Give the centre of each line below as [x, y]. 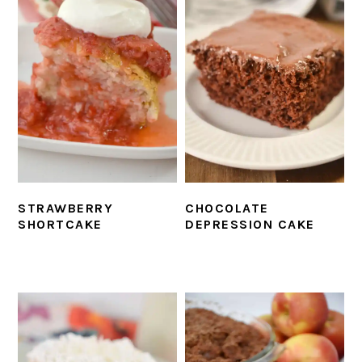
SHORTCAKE [60, 225]
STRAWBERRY [66, 208]
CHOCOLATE [227, 208]
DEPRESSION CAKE [250, 225]
